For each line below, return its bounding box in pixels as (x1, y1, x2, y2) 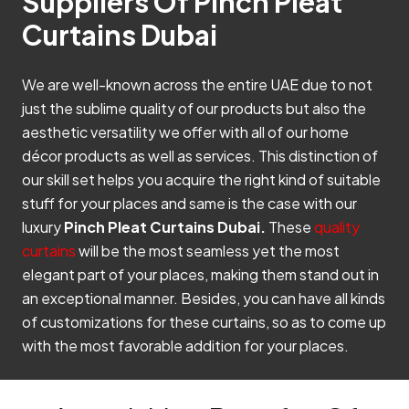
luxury (22, 216, 64, 236)
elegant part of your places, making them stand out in (22, 264, 379, 284)
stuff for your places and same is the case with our (22, 193, 357, 213)
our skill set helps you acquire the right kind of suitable (22, 169, 381, 189)
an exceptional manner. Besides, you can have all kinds (22, 288, 385, 308)
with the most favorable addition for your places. (22, 335, 349, 355)
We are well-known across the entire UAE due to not (22, 74, 372, 94)
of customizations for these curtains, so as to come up (22, 311, 386, 331)
